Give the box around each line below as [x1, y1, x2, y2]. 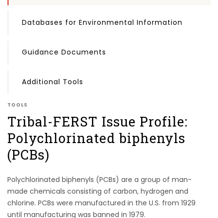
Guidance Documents [22, 47, 106, 57]
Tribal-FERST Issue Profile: [7, 113, 188, 130]
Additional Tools [22, 77, 83, 87]
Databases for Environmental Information [22, 18, 182, 27]
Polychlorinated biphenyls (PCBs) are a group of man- [7, 175, 192, 184]
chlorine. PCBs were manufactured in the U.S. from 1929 [7, 198, 196, 208]
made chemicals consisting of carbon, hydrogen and [7, 186, 188, 196]
